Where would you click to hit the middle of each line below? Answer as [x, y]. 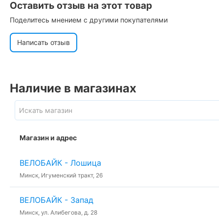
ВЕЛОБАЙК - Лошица [60, 163]
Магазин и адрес [48, 137]
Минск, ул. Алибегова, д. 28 [58, 212]
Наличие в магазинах [73, 88]
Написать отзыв [44, 42]
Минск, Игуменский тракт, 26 [61, 175]
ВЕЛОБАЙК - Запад [56, 200]
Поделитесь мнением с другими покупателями [89, 20]
